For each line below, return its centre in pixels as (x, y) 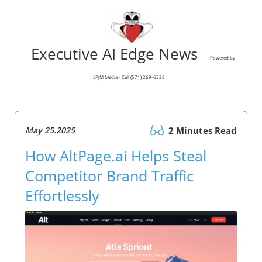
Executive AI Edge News (118, 54)
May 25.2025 (50, 130)
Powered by (223, 58)
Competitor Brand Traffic (109, 176)
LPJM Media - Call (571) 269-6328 (129, 77)
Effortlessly (62, 196)
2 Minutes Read (201, 131)
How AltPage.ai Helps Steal (116, 156)
